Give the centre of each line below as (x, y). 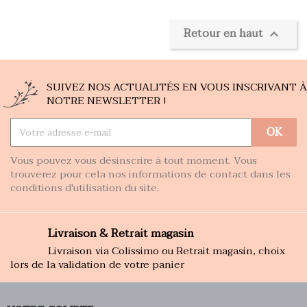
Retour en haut (225, 33)
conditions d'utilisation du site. (85, 188)
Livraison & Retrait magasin (121, 234)
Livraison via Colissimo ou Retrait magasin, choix (167, 251)
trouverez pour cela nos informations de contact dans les (150, 174)
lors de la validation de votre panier (97, 265)
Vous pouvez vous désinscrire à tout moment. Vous (134, 160)
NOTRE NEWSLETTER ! (106, 101)
